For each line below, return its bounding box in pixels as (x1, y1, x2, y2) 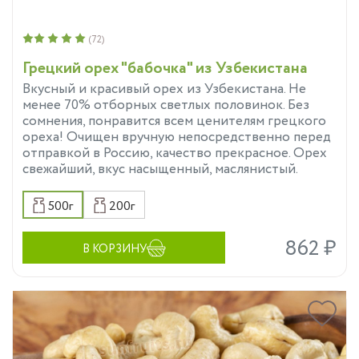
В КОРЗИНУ (82, 241, 147, 258)
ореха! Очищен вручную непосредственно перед (22, 127, 331, 148)
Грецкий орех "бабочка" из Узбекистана (22, 57, 308, 81)
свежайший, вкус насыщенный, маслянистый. (22, 159, 298, 180)
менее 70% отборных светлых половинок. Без (22, 95, 309, 116)
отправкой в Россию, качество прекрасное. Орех (22, 143, 327, 164)
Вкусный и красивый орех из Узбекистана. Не (22, 79, 306, 100)
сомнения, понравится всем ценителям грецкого (22, 111, 326, 132)
